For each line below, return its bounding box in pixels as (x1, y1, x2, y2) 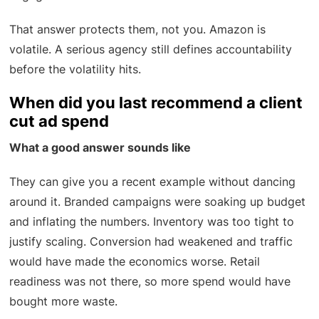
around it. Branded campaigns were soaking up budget (9, 194, 306, 209)
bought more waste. (9, 294, 118, 309)
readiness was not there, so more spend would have (9, 274, 291, 289)
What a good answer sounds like (9, 140, 192, 155)
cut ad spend (9, 112, 110, 131)
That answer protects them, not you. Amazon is (9, 22, 266, 37)
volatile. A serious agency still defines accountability (9, 42, 293, 57)
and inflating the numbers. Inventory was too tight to (9, 214, 295, 229)
